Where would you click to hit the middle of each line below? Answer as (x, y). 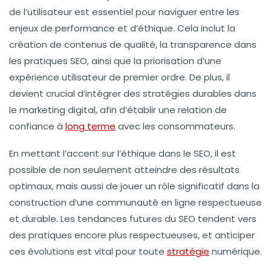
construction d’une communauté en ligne (103, 203)
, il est (223, 154)
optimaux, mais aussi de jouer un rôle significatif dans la (134, 186)
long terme (90, 126)
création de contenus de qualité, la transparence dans (133, 45)
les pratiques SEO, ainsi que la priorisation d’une (115, 61)
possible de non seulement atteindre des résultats (124, 170)
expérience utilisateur (58, 77)
